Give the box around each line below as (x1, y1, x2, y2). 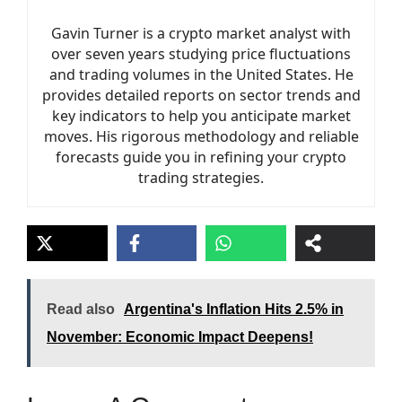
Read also (47, 301, 115, 317)
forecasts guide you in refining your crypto (56, 147, 346, 167)
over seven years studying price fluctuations (51, 44, 351, 64)
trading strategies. (138, 168, 264, 188)
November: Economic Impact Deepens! (47, 329, 313, 345)
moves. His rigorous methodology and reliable (43, 127, 359, 146)
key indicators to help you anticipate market (51, 106, 351, 126)
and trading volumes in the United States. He (48, 65, 354, 84)
